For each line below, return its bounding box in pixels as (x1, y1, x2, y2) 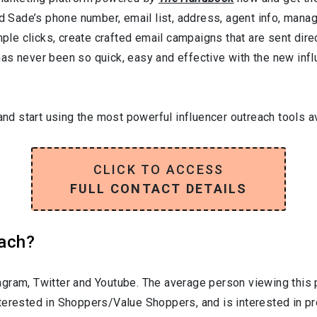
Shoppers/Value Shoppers (57, 295, 196, 309)
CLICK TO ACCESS (93, 161, 224, 177)
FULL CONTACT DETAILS (69, 180, 248, 196)
